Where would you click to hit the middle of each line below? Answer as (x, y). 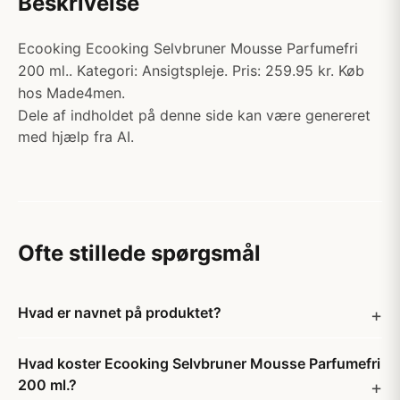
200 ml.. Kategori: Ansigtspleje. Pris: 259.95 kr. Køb (191, 71)
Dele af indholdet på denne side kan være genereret (194, 115)
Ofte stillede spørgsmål (139, 253)
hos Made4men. (71, 93)
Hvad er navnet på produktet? (120, 312)
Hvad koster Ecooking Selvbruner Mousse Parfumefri (199, 363)
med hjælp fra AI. (76, 137)
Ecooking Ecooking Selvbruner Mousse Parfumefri (188, 48)
